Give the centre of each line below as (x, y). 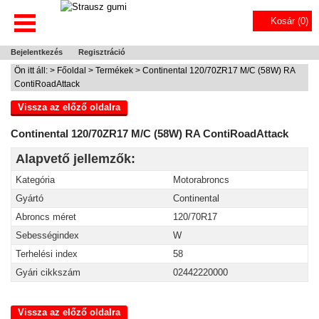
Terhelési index (47, 254)
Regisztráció (102, 52)
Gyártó (30, 198)
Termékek (114, 70)
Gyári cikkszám (48, 272)
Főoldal (72, 70)
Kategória (35, 180)
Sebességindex (47, 235)
